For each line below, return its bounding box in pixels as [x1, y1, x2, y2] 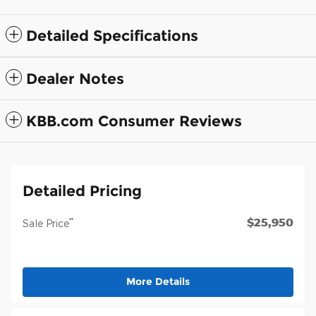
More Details [126, 275, 190, 288]
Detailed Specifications [26, 27, 198, 45]
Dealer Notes [26, 70, 124, 88]
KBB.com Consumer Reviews [26, 112, 242, 130]
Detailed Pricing [23, 182, 142, 200]
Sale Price [23, 217, 69, 230]
